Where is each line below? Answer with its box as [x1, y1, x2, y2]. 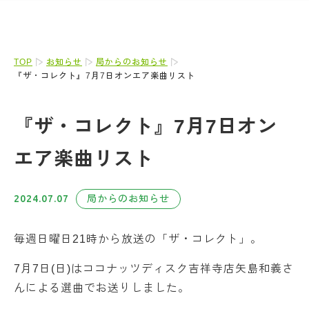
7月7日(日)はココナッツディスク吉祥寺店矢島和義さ [14, 263, 294, 275]
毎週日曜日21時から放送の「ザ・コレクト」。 [14, 233, 262, 245]
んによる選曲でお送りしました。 [14, 282, 190, 294]
